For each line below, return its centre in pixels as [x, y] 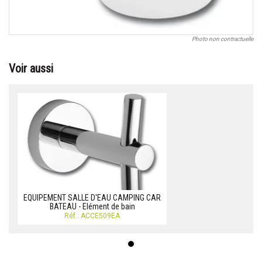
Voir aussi [31, 69]
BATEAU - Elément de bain [92, 207]
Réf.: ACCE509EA [92, 216]
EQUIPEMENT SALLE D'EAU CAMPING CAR [92, 198]
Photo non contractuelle [223, 39]
